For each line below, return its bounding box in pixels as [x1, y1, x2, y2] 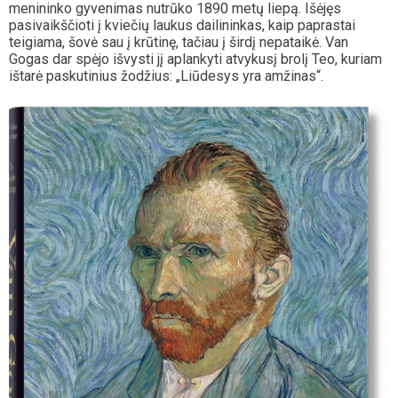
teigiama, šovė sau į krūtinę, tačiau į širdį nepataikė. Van [9, 34, 348, 52]
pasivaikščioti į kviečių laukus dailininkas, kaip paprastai [9, 17, 355, 35]
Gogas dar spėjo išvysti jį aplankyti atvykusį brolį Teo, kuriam [9, 51, 382, 68]
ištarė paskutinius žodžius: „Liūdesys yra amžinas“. [9, 68, 323, 85]
